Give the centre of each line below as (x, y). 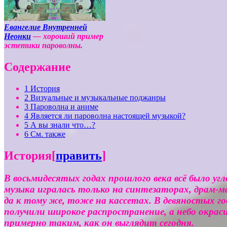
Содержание (37, 67)
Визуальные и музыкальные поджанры (98, 97)
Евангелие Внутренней (46, 27)
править (79, 155)
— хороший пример (68, 36)
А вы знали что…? (63, 125)
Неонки (17, 36)
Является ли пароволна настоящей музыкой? (108, 116)
